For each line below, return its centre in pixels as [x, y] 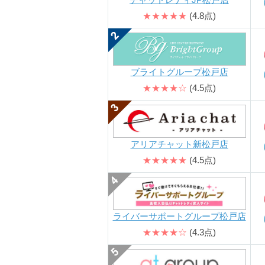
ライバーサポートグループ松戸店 [179, 216]
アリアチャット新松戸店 [179, 144]
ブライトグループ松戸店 [179, 72]
